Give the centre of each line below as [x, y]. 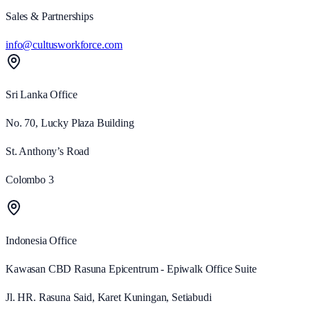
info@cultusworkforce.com [64, 45]
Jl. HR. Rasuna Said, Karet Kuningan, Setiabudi [109, 298]
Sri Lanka [27, 95]
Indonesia [26, 241]
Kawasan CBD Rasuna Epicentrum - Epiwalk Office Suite [131, 269]
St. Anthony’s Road [48, 152]
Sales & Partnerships [49, 17]
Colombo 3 [30, 180]
